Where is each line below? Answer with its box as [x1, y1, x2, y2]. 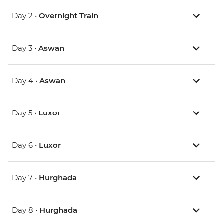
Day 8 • [12, 205, 39, 215]
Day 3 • [12, 43, 38, 53]
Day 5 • [12, 108, 38, 118]
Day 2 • [12, 11, 39, 21]
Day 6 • [12, 140, 39, 150]
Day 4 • [12, 76, 39, 86]
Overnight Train [39, 11, 98, 21]
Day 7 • [12, 173, 39, 183]
